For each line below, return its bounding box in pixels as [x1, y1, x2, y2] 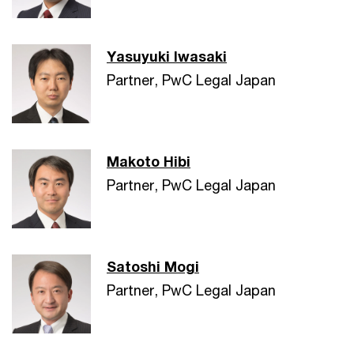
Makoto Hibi [107, 153, 190, 170]
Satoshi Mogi [107, 258, 199, 275]
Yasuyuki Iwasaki [107, 47, 227, 65]
